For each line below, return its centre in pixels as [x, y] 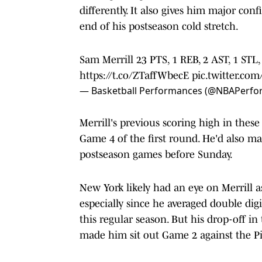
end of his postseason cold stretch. [159, 26]
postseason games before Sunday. [156, 154]
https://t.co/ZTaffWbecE [134, 75]
